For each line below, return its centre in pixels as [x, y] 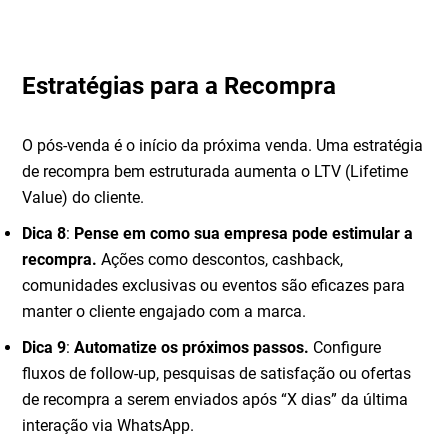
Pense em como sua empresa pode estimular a [244, 234]
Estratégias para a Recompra [179, 86]
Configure [345, 348]
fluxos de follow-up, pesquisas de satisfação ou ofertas [217, 374]
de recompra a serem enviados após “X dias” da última [215, 400]
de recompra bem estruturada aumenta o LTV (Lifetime [215, 172]
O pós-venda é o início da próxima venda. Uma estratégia [223, 146]
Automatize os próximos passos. [192, 348]
